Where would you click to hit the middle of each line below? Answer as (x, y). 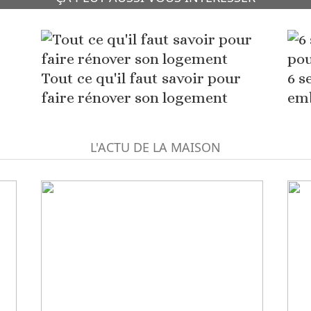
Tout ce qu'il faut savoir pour (141, 78)
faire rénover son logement (134, 98)
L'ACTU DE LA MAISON (155, 147)
